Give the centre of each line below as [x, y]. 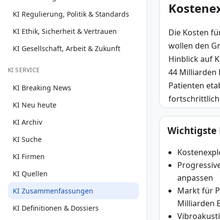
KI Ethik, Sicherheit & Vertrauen [65, 31]
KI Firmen [29, 156]
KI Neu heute [35, 105]
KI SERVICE [24, 70]
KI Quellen [30, 174]
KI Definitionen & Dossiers [56, 208]
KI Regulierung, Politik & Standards [71, 14]
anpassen [195, 178]
